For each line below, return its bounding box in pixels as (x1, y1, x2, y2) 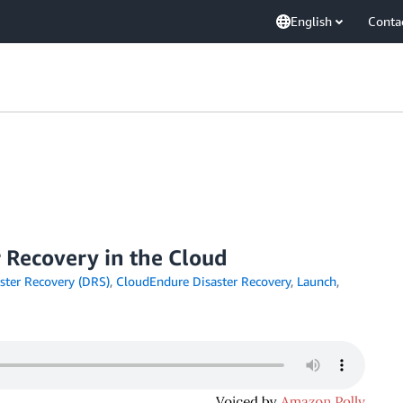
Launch (296, 273, 336, 289)
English (291, 13, 332, 29)
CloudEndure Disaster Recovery (115, 273, 291, 289)
